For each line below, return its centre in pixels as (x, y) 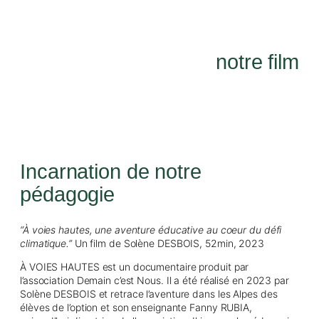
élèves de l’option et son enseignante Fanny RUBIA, (136, 307)
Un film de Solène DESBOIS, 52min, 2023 (169, 243)
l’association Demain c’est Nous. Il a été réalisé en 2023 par (155, 280)
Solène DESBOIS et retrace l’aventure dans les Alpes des (149, 293)
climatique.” (47, 243)
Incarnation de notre (111, 172)
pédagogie (68, 195)
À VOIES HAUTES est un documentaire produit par (135, 266)
